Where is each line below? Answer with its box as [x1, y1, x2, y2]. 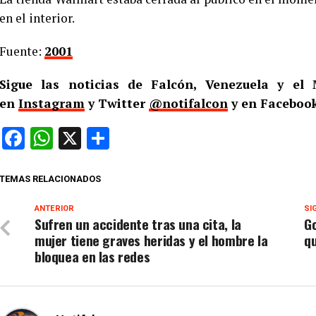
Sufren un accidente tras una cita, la [35, 214, 241, 235]
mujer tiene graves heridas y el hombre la [35, 230, 268, 251]
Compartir [109, 125, 209, 152]
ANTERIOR [35, 204, 74, 214]
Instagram [18, 95, 85, 112]
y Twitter [85, 95, 149, 112]
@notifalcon [149, 95, 228, 112]
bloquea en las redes [35, 246, 150, 267]
